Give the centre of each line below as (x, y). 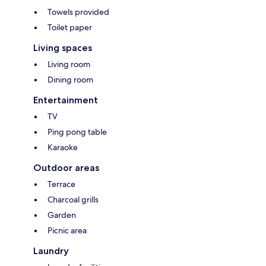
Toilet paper (70, 28)
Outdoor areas (66, 168)
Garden (62, 215)
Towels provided (78, 12)
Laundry (51, 251)
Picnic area (67, 231)
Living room (69, 64)
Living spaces (63, 48)
